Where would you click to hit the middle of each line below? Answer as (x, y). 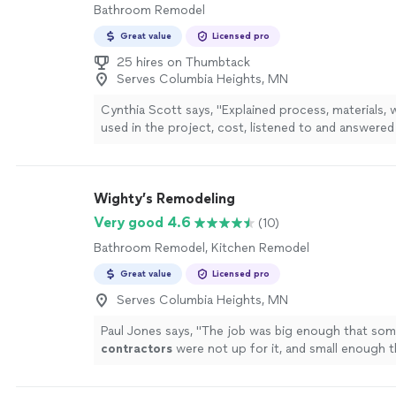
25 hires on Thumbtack (183, 62)
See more (161, 145)
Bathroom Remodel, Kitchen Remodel (202, 248)
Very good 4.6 (142, 222)
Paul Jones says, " (151, 331)
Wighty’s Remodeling (164, 198)
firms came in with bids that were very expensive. (242, 366)
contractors (137, 349)
